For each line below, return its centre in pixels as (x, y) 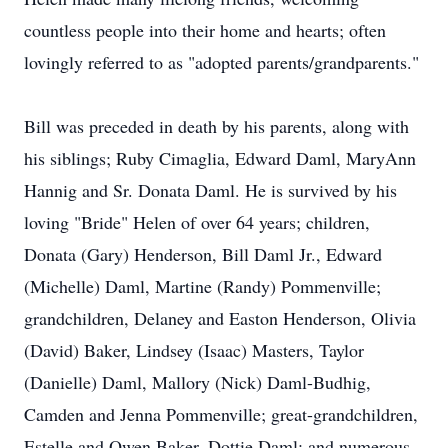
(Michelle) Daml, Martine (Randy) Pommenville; (202, 286)
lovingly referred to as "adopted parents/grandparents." (221, 62)
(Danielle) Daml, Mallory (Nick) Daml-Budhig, (197, 382)
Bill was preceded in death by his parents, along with (216, 126)
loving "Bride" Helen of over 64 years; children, (197, 222)
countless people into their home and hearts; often (205, 30)
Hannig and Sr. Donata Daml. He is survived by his (210, 190)
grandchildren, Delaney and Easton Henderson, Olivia (220, 318)
